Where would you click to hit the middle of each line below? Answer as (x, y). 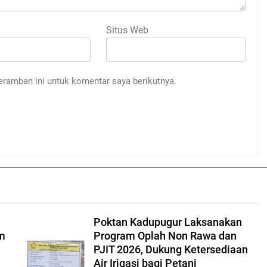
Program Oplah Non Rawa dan (165, 236)
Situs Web (127, 30)
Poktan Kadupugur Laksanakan (167, 222)
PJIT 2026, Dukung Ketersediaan (170, 249)
